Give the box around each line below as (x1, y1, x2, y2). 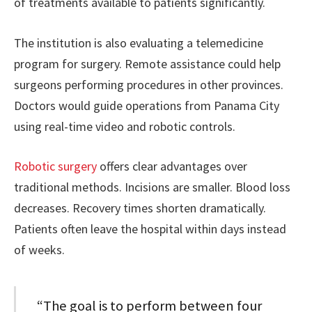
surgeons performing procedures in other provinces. (14, 76, 283, 93)
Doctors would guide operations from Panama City (14, 97, 279, 114)
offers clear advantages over (97, 158, 247, 175)
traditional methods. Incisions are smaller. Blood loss (14, 179, 290, 196)
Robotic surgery (14, 158, 97, 175)
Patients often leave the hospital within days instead (14, 221, 286, 237)
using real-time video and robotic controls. (14, 118, 235, 134)
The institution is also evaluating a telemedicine (14, 34, 263, 51)
